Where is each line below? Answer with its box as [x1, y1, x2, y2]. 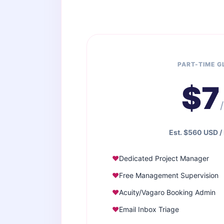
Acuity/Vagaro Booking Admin [119, 188, 215, 196]
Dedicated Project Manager [119, 154, 209, 162]
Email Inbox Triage [119, 205, 179, 213]
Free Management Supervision [119, 171, 218, 179]
